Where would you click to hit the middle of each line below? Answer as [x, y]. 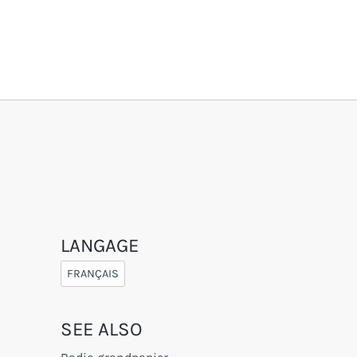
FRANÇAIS [93, 273]
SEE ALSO [101, 329]
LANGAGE [100, 245]
